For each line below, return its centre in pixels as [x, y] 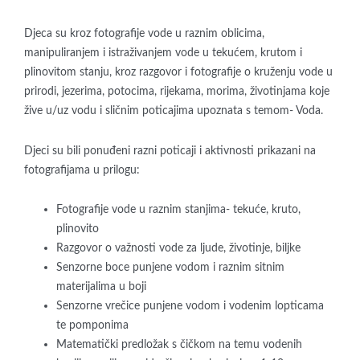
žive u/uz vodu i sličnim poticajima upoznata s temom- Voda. [174, 111]
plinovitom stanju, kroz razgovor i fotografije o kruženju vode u [178, 72]
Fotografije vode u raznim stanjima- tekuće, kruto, [178, 210]
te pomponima [92, 325]
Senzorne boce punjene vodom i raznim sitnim [170, 268]
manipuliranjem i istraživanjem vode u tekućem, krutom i [163, 53]
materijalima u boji [101, 287]
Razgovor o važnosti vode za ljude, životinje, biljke [178, 248]
